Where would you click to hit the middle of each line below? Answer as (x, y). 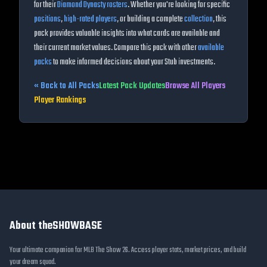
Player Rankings (60, 100)
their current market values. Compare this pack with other (115, 48)
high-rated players (90, 19)
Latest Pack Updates (132, 86)
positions (47, 19)
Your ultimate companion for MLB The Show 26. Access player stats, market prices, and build (128, 250)
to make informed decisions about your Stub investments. (134, 62)
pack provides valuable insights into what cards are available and (127, 34)
